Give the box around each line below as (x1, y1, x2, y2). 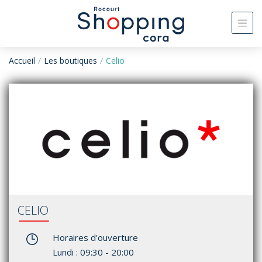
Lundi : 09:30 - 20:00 (53, 246, 134, 258)
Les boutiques (44, 55, 97, 66)
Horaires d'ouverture (53, 231, 138, 243)
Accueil (9, 55, 35, 66)
